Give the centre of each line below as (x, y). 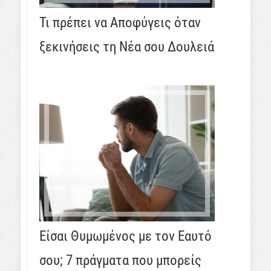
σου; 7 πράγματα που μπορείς (120, 260)
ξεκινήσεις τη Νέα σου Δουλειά (127, 47)
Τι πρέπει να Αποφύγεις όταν (120, 23)
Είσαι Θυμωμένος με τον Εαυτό (126, 236)
